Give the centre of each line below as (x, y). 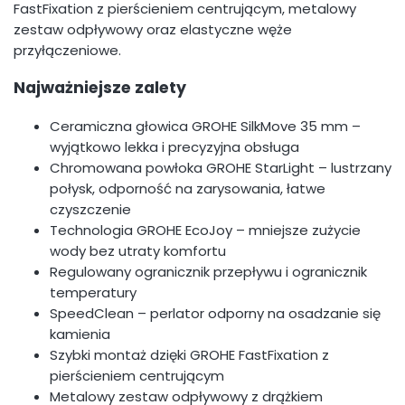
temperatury (93, 292)
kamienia (80, 334)
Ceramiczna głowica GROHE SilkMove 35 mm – (205, 126)
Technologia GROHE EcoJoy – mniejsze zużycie (205, 230)
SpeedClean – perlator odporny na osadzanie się (215, 313)
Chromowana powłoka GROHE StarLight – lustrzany (221, 167)
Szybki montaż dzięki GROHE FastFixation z (189, 354)
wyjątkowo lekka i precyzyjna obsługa (174, 146)
